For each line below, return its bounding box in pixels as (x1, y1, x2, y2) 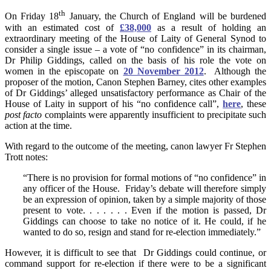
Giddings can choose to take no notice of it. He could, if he (23, 215, 266, 226)
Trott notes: (5, 151, 48, 162)
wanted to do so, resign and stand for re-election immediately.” (23, 226, 261, 237)
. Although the (203, 65, 267, 76)
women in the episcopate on (5, 65, 123, 76)
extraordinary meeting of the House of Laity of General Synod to (5, 33, 266, 44)
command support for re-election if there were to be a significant (5, 258, 266, 269)
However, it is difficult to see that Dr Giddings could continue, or (5, 247, 266, 258)
